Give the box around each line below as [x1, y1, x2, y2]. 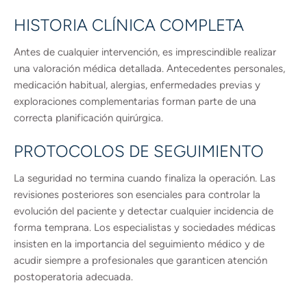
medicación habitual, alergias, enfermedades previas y [14, 79, 260, 91]
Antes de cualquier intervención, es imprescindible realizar [14, 46, 276, 58]
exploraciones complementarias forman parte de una [14, 95, 256, 108]
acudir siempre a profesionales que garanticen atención [14, 254, 267, 267]
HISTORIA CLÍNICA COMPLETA [14, 15, 244, 35]
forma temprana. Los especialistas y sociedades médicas [14, 221, 275, 234]
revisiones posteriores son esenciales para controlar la [14, 188, 260, 201]
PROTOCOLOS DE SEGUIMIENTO [14, 141, 264, 161]
